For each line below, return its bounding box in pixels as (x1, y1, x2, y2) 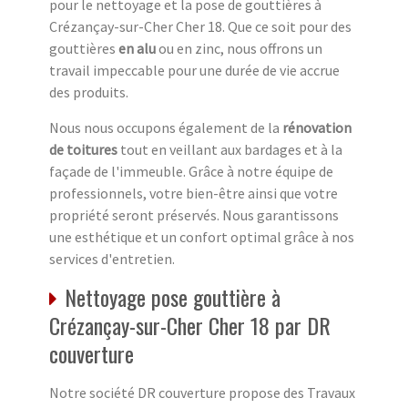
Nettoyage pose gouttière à (65, 280, 280, 314)
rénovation (282, 118, 352, 138)
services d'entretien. (49, 250, 175, 269)
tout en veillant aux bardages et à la (117, 140, 342, 159)
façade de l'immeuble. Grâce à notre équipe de (49, 162, 333, 181)
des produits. (49, 83, 128, 102)
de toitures (49, 140, 117, 159)
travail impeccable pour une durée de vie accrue (49, 61, 340, 80)
